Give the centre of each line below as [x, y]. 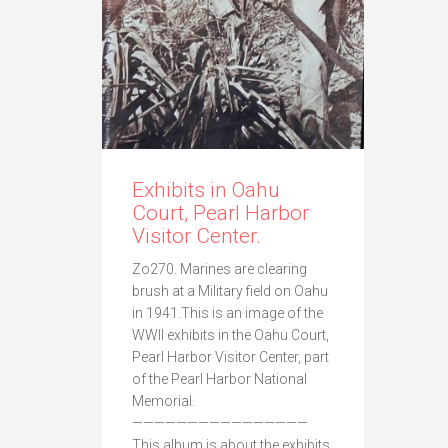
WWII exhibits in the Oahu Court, [230, 335]
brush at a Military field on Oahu [230, 291]
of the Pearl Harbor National [219, 379]
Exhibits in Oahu [206, 190]
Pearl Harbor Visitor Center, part [230, 357]
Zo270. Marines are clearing [219, 269]
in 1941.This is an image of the [227, 313]
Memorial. [163, 401]
